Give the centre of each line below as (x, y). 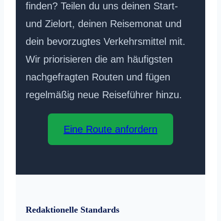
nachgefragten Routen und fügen (98, 77)
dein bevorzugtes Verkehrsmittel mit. (106, 42)
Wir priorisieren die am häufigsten (99, 59)
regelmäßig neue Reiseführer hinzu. (104, 95)
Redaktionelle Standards (73, 210)
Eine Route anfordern (110, 129)
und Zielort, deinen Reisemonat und (104, 24)
